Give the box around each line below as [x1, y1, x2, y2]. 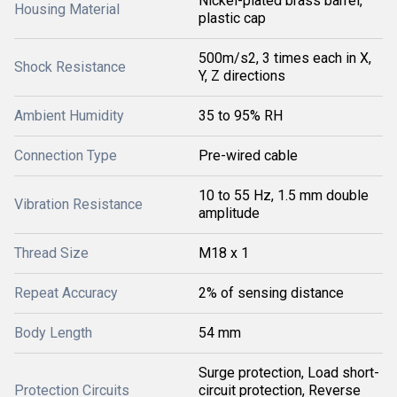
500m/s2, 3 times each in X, [198, 50, 371, 66]
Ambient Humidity [14, 107, 124, 124]
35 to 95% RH [198, 107, 283, 124]
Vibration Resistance [14, 196, 143, 213]
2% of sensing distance [198, 284, 344, 301]
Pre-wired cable [198, 147, 298, 164]
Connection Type [14, 147, 117, 164]
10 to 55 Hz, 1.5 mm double [198, 187, 369, 204]
